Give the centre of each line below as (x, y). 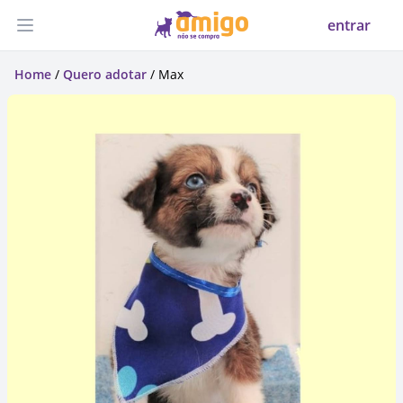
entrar (349, 25)
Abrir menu (63, 35)
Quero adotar (105, 74)
